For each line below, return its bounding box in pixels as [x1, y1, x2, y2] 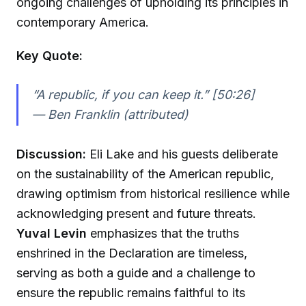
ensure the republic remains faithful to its [16, 286, 245, 301]
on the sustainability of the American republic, [16, 167, 274, 182]
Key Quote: [16, 48, 83, 63]
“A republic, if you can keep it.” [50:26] [31, 87, 255, 102]
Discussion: [16, 147, 86, 162]
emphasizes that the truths [87, 226, 239, 241]
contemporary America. [16, 14, 149, 29]
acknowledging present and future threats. [16, 206, 256, 221]
